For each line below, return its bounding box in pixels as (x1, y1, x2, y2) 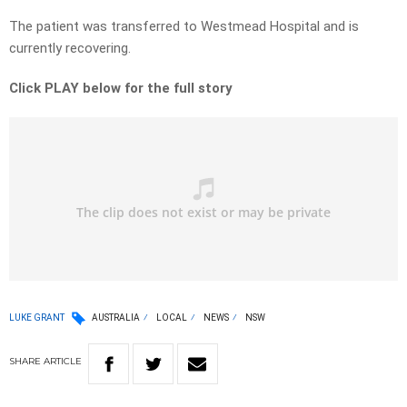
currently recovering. (9, 40, 131, 57)
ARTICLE (44, 355, 82, 368)
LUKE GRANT (9, 312, 65, 323)
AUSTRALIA (92, 313, 140, 323)
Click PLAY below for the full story (9, 80, 233, 97)
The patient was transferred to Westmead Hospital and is (9, 18, 359, 35)
